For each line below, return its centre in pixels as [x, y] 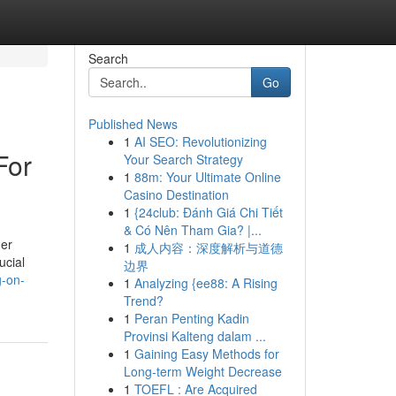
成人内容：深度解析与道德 [208, 247]
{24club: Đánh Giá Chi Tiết [208, 212]
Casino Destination [176, 194]
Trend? [143, 301]
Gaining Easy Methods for [206, 354]
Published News [133, 124]
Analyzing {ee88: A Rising [206, 283]
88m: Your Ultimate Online [207, 177]
